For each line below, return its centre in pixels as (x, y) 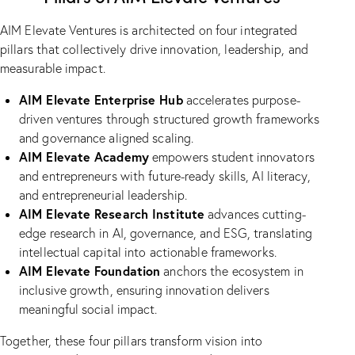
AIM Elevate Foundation (90, 270)
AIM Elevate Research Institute (112, 213)
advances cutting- (255, 214)
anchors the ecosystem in (232, 271)
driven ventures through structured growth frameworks (170, 118)
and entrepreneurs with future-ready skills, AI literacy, (165, 176)
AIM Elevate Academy (84, 156)
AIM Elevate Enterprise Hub (101, 99)
